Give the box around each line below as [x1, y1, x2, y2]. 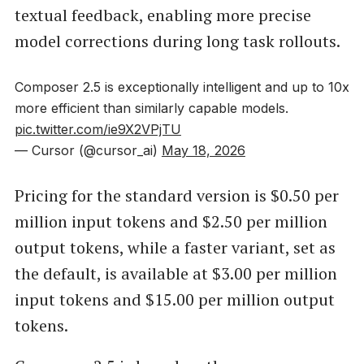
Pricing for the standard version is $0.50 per [14, 184, 339, 206]
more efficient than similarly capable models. [14, 99, 288, 116]
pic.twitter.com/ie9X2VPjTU [14, 120, 181, 137]
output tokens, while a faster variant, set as [14, 236, 336, 258]
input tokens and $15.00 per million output [14, 288, 335, 310]
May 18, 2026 [161, 141, 245, 158]
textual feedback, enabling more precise [14, 4, 311, 27]
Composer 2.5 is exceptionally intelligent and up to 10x [14, 78, 349, 95]
